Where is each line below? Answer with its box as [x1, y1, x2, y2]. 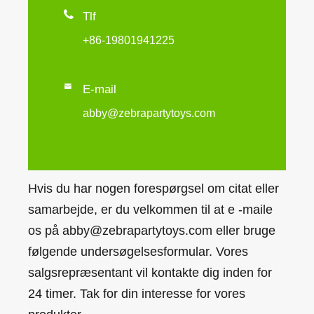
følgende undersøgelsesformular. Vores [28, 245, 248, 259]
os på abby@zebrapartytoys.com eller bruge [28, 224, 275, 238]
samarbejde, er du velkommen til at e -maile [28, 203, 273, 217]
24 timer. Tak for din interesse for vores [28, 287, 245, 301]
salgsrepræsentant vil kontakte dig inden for [28, 266, 272, 280]
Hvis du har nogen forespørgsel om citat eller [28, 182, 279, 196]
